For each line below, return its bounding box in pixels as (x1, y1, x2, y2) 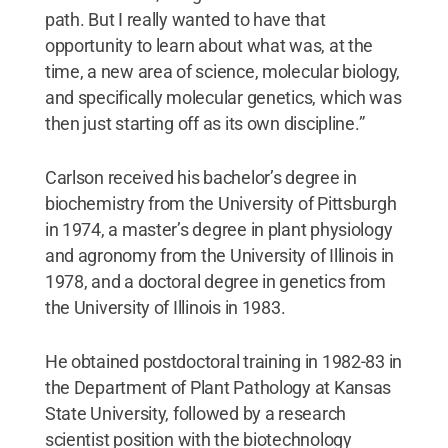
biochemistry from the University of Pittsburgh (44, 192, 397, 214)
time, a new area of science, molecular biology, (44, 60, 401, 82)
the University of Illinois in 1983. (44, 296, 286, 318)
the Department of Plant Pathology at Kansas (44, 376, 392, 398)
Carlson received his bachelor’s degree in (44, 166, 357, 188)
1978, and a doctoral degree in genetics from (44, 270, 386, 292)
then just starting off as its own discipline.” (44, 112, 365, 134)
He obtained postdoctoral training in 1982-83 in (44, 350, 403, 372)
